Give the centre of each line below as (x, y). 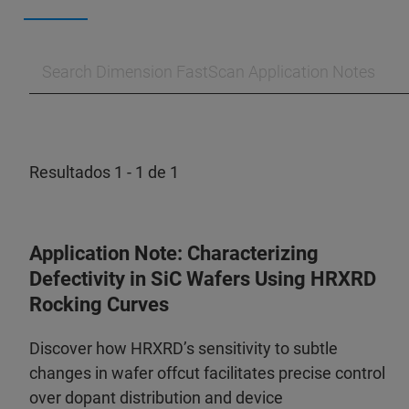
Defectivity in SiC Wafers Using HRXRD (203, 279)
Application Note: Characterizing (174, 254)
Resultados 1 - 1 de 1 (104, 173)
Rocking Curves (99, 305)
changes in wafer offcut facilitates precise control (207, 373)
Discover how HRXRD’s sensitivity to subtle (184, 349)
